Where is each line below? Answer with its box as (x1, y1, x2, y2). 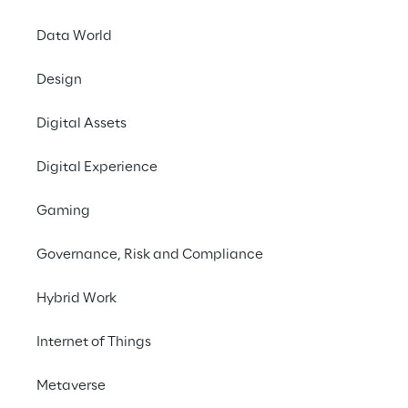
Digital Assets (36, 117, 127, 131)
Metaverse (36, 379, 106, 393)
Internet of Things (36, 335, 151, 350)
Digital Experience (36, 160, 158, 175)
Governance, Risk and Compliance (36, 248, 263, 262)
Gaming (36, 204, 90, 219)
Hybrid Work (36, 291, 117, 306)
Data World (36, 29, 112, 44)
